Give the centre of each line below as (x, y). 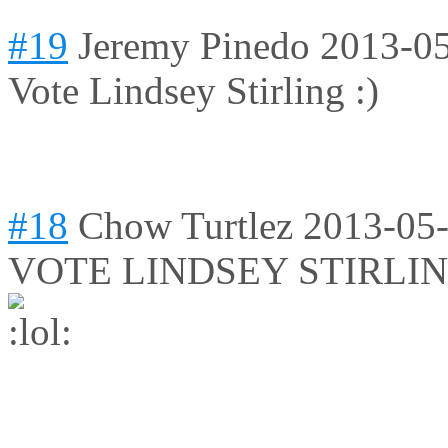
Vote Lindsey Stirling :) (193, 91)
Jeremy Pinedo (194, 46)
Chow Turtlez (185, 226)
